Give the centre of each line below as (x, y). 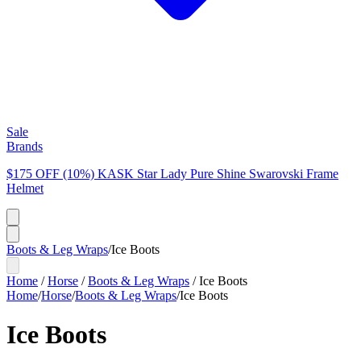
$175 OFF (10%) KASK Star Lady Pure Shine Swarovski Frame (172, 174)
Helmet (25, 188)
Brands (25, 146)
